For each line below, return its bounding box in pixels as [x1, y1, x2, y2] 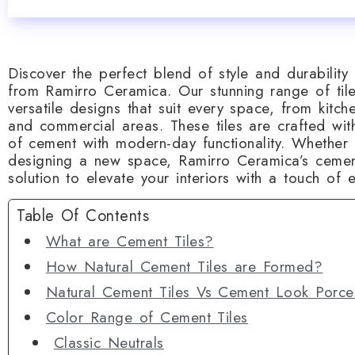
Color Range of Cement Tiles [45, 307, 248, 328]
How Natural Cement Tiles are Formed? [45, 256, 323, 277]
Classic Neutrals [53, 332, 164, 353]
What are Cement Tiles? [45, 231, 214, 252]
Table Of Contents [17, 204, 150, 227]
